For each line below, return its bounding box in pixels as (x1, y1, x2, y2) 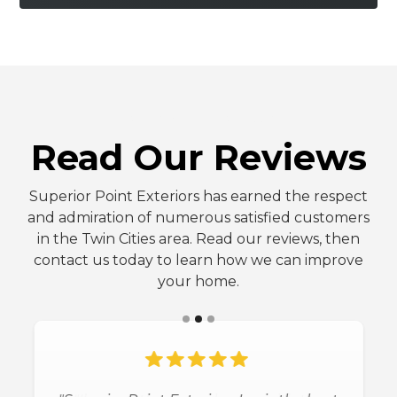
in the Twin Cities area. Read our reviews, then (37, 230, 360, 247)
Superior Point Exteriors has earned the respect (29, 188, 368, 205)
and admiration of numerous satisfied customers (27, 209, 370, 226)
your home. (158, 273, 239, 290)
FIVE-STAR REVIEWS (116, 113, 281, 130)
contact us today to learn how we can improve (34, 252, 363, 269)
